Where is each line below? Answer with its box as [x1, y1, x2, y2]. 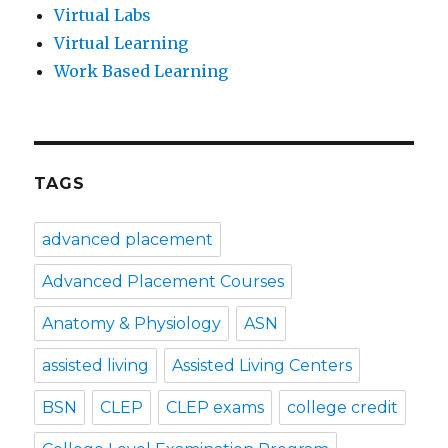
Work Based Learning [54, 61, 229, 82]
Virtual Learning [54, 33, 189, 54]
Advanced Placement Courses [42, 272, 285, 292]
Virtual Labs [54, 5, 152, 26]
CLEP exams [166, 398, 265, 418]
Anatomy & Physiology [42, 314, 222, 334]
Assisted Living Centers [172, 356, 353, 376]
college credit [287, 398, 399, 418]
